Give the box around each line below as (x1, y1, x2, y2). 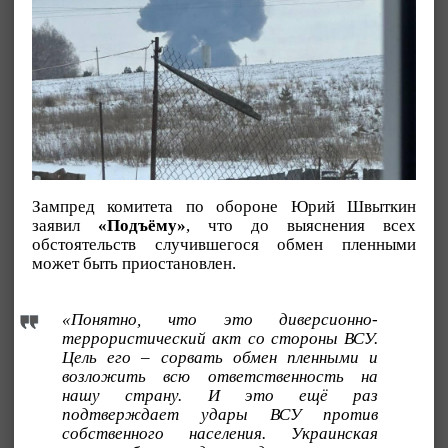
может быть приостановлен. (32, 254, 236, 274)
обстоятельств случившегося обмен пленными (32, 235, 416, 255)
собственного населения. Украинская (62, 424, 379, 444)
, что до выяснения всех (186, 216, 416, 236)
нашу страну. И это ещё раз (62, 386, 379, 406)
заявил (32, 216, 98, 236)
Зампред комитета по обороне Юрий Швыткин (32, 197, 416, 217)
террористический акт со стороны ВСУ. (62, 329, 379, 349)
